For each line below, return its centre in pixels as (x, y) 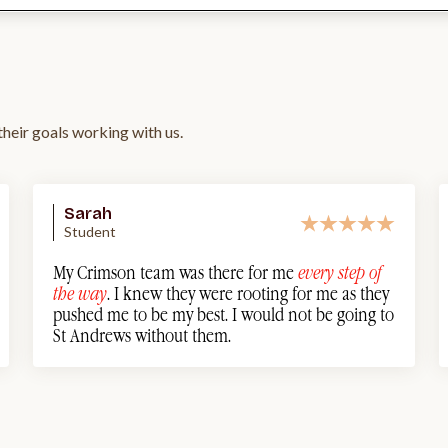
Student (90, 232)
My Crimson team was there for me (175, 273)
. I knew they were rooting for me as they (248, 294)
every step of (340, 273)
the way (80, 294)
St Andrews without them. (142, 336)
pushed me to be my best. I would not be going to (223, 315)
